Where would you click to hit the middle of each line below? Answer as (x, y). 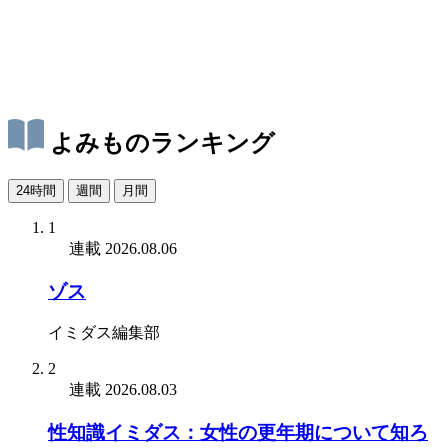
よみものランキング (162, 142)
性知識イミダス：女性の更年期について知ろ (238, 432)
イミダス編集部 (104, 333)
